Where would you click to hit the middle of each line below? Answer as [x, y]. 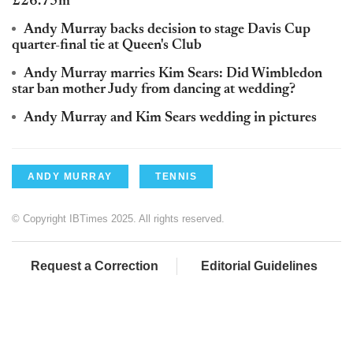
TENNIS [176, 176]
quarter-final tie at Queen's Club [107, 45]
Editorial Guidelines [259, 266]
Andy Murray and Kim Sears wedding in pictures [170, 118]
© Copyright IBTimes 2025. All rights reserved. [118, 218]
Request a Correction [94, 266]
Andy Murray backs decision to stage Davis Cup [167, 30]
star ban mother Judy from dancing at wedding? [154, 89]
